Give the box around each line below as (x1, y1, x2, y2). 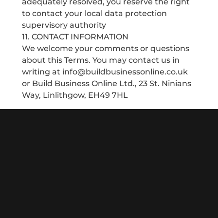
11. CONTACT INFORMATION (21, 32, 128, 41)
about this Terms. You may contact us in (21, 55, 180, 65)
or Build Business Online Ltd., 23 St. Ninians (21, 79, 191, 88)
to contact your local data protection (21, 9, 167, 18)
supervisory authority (21, 20, 106, 30)
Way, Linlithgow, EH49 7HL (21, 91, 128, 100)
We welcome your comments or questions (21, 44, 189, 53)
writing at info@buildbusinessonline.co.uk (21, 67, 188, 76)
